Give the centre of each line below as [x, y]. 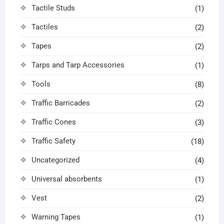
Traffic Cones [53, 122]
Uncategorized [55, 160]
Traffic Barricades [60, 103]
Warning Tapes [56, 217]
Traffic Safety [53, 141]
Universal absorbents [66, 179]
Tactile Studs [53, 8]
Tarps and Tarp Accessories [78, 65]
